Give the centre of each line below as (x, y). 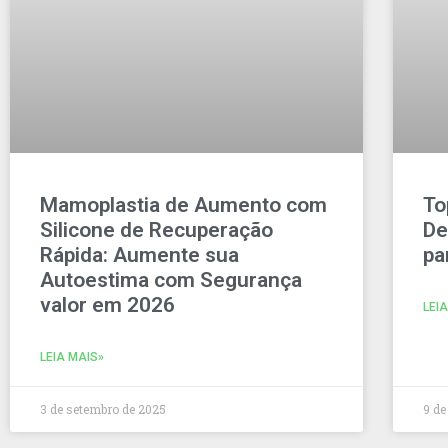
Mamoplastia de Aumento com (183, 204)
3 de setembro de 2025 (103, 408)
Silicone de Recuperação (156, 229)
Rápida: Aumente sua (139, 254)
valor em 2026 (107, 304)
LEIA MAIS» (72, 356)
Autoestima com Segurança (171, 279)
